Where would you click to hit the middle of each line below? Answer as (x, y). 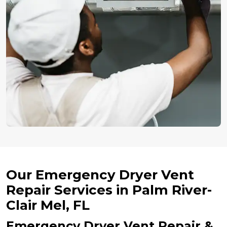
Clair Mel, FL (48, 205)
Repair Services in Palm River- (109, 190)
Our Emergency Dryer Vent (100, 175)
